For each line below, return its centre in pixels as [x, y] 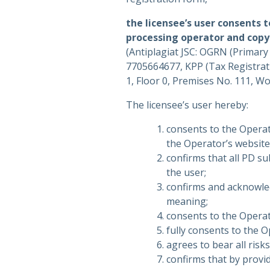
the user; [186, 172]
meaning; [187, 201]
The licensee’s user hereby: [187, 105]
